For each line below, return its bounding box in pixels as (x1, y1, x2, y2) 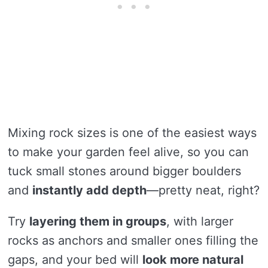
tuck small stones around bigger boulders (8, 164, 241, 179)
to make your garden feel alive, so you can (8, 145, 249, 160)
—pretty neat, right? (147, 183, 260, 198)
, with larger (166, 214, 233, 229)
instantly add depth (32, 183, 147, 198)
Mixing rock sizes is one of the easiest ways (8, 126, 257, 141)
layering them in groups (29, 214, 166, 229)
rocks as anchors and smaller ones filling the (8, 233, 258, 248)
